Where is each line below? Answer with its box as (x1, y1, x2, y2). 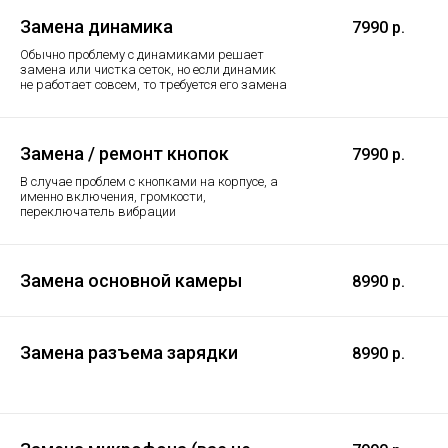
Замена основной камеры (20, 269, 242, 291)
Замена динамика (20, 15, 173, 37)
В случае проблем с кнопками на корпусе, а (20, 173, 278, 189)
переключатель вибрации (20, 203, 176, 219)
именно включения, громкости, (20, 188, 206, 204)
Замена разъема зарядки (20, 341, 238, 363)
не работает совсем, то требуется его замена (20, 76, 287, 92)
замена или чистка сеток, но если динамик (20, 61, 276, 77)
